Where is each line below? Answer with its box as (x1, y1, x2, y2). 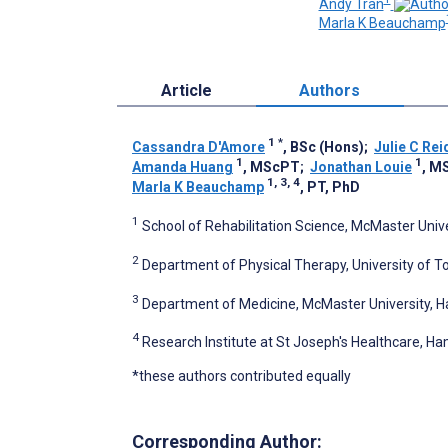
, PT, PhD (300, 179, 360, 196)
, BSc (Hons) (283, 139, 364, 156)
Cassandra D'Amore (132, 139, 265, 156)
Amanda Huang (132, 159, 233, 176)
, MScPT (243, 159, 300, 176)
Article (160, 81, 212, 101)
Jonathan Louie (310, 159, 412, 176)
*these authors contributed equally (132, 367, 351, 384)
